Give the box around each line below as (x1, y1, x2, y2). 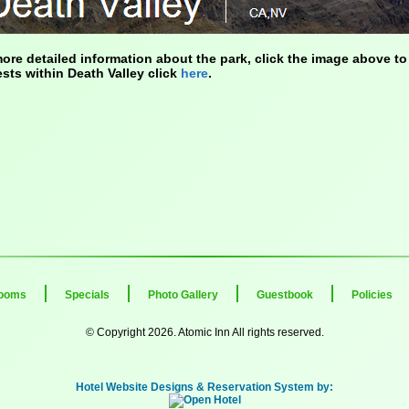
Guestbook (257, 288, 313, 301)
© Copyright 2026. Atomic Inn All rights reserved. (85, 326, 324, 340)
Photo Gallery (148, 288, 218, 301)
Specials (65, 288, 110, 301)
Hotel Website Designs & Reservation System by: (76, 381, 333, 394)
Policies (351, 288, 393, 301)
